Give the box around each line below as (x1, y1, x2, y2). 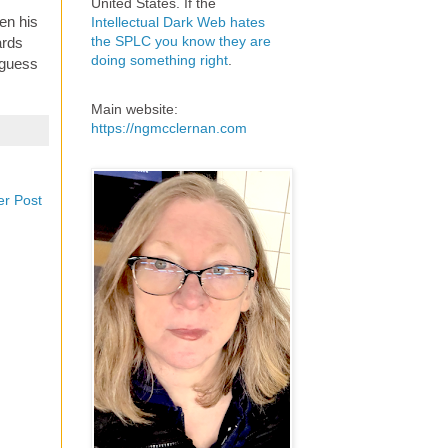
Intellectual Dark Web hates (91, 14, 265, 31)
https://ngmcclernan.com (91, 120, 247, 137)
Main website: (91, 101, 178, 118)
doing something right (91, 52, 228, 69)
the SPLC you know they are (91, 33, 271, 50)
